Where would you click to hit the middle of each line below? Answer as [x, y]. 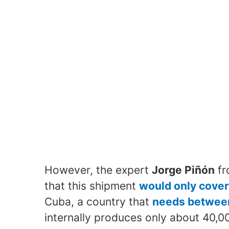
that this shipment [92, 186]
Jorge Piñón [183, 170]
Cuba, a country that [98, 201]
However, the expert [98, 170]
